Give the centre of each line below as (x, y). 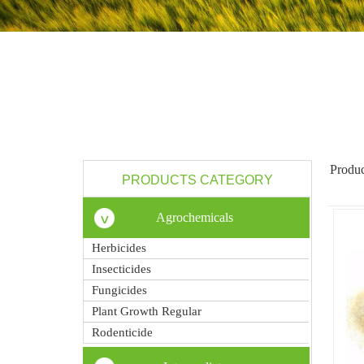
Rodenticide (122, 332)
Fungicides (119, 290)
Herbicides (119, 248)
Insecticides (121, 269)
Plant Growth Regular (147, 311)
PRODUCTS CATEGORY (197, 180)
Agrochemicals (195, 217)
